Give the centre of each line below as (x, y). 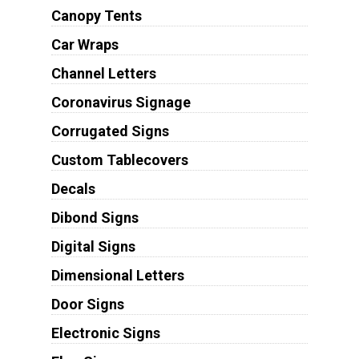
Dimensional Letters (117, 276)
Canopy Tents (96, 16)
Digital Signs (93, 247)
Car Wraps (85, 45)
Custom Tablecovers (119, 160)
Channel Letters (103, 74)
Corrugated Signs (110, 131)
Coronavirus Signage (121, 103)
